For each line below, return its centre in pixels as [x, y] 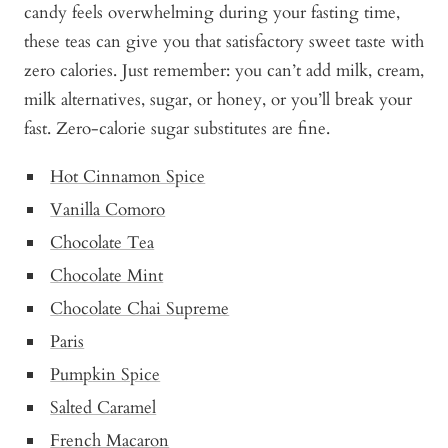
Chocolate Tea [102, 242]
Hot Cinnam [96, 176]
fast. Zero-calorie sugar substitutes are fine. [177, 128]
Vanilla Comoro [108, 209]
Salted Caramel [103, 407]
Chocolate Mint [107, 275]
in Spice [131, 374]
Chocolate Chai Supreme [140, 308]
